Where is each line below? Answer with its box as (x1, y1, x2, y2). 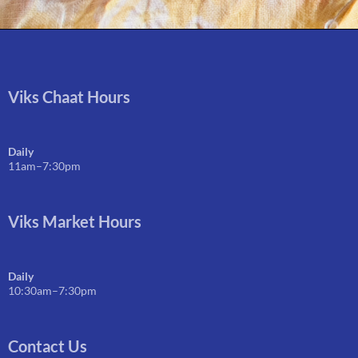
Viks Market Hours (8, 212, 141, 232)
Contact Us (8, 336, 87, 356)
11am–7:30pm (8, 159, 81, 173)
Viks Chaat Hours (8, 87, 130, 107)
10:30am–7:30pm (8, 284, 97, 298)
